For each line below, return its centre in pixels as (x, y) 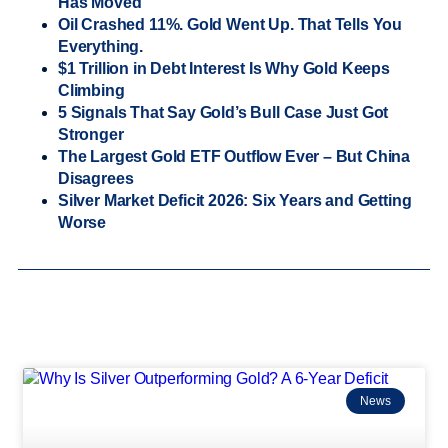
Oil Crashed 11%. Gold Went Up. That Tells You (230, 24)
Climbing (91, 90)
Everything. (101, 46)
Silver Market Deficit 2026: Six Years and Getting (235, 200)
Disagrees (96, 178)
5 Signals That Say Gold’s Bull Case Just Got (223, 112)
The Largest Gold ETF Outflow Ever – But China (234, 156)
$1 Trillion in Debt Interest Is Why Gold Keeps (224, 68)
